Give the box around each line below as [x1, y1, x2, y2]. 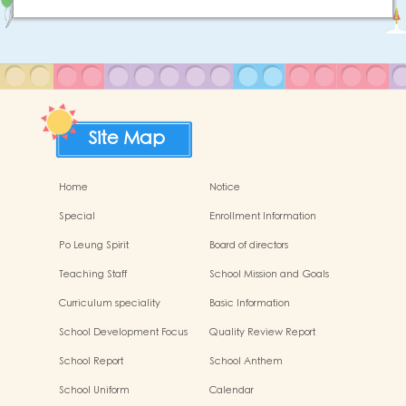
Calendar [208, 383, 254, 398]
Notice [208, 180, 240, 195]
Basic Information [208, 296, 290, 311]
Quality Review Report [208, 325, 315, 340]
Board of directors [208, 238, 288, 253]
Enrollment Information [208, 209, 316, 224]
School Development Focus [59, 325, 188, 340]
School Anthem [208, 354, 283, 369]
